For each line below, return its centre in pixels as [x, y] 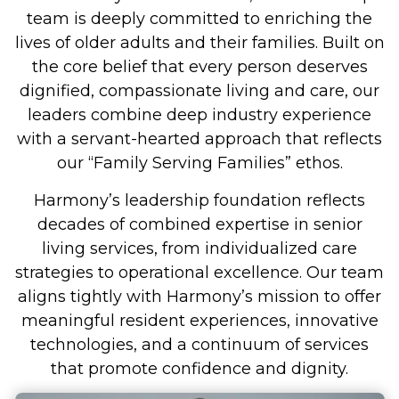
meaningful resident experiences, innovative [199, 320]
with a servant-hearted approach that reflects [199, 139]
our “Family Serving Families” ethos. [199, 163]
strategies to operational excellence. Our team [199, 272]
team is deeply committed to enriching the [199, 19]
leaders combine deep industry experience [199, 115]
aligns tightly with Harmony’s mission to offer [199, 296]
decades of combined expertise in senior [199, 224]
